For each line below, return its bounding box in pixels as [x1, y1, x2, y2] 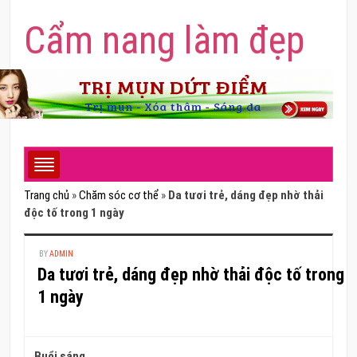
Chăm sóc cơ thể [79, 188, 159, 203]
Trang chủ [24, 188, 70, 203]
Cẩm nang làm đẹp [24, 18, 305, 63]
